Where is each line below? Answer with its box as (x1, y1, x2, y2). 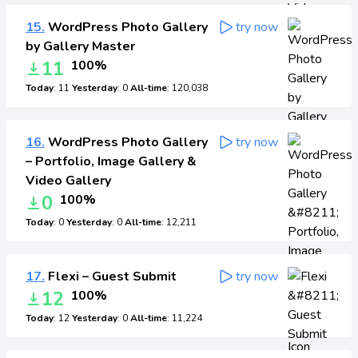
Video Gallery (26, 172, 111, 189)
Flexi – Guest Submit (45, 268, 177, 285)
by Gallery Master (26, 38, 135, 55)
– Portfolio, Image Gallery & (26, 153, 197, 170)
